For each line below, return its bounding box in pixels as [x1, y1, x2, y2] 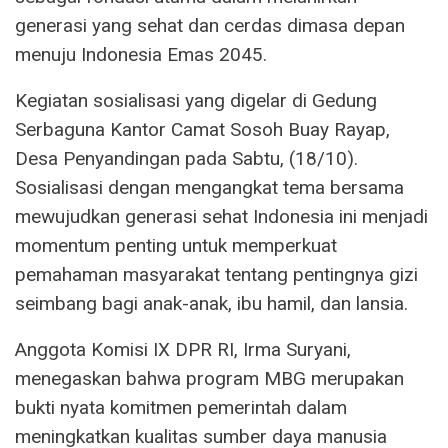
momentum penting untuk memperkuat [15, 233, 337, 257]
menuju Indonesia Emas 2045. [15, 42, 267, 66]
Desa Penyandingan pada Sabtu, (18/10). [15, 146, 358, 170]
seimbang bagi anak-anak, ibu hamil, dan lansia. [15, 291, 408, 315]
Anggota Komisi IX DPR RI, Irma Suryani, [15, 337, 351, 361]
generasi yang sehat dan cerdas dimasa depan [15, 13, 405, 37]
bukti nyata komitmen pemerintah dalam [15, 395, 347, 419]
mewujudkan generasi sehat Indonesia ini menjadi [15, 204, 428, 228]
